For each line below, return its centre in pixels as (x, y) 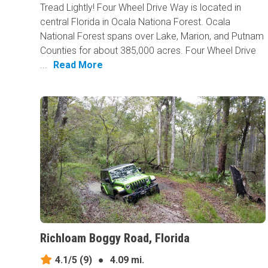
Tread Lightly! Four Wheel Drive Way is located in (141, 8)
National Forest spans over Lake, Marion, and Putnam (152, 36)
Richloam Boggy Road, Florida (115, 238)
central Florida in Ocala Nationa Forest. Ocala (135, 22)
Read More (78, 65)
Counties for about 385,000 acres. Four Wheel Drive (148, 51)
